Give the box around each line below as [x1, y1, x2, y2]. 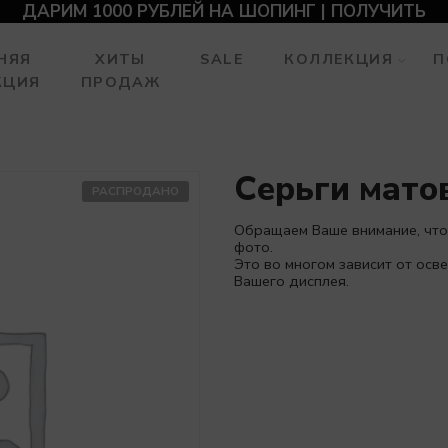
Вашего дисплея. [234, 271, 349, 291]
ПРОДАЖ [80, 72, 161, 92]
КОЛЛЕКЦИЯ [284, 49, 394, 69]
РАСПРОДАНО [92, 183, 179, 199]
